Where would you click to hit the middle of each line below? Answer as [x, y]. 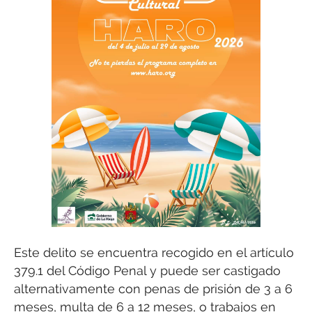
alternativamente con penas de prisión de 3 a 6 [153, 288]
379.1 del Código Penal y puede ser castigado [147, 270]
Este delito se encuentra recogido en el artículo [154, 252]
